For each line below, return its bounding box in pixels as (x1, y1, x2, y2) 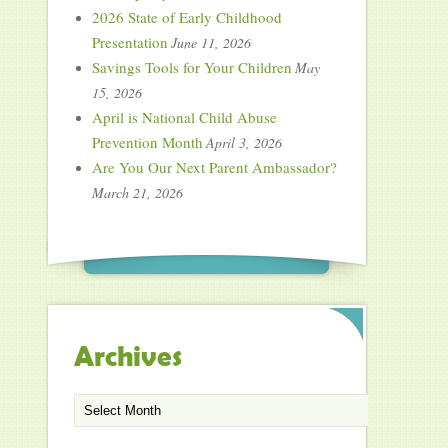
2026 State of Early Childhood (91, 6, 282, 27)
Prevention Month (91, 131, 203, 152)
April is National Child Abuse (91, 106, 277, 127)
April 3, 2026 (205, 132, 282, 152)
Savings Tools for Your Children (91, 56, 292, 77)
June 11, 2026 (170, 32, 251, 52)
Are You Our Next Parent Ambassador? (91, 156, 337, 177)
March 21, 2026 (91, 182, 183, 202)
